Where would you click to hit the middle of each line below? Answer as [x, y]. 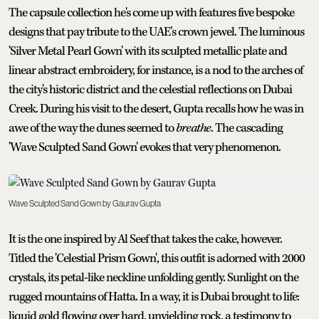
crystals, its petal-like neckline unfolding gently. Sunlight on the [153, 277]
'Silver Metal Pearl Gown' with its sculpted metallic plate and [148, 51]
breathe [193, 128]
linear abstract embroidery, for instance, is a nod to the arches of [156, 70]
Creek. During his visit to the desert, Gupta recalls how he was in [156, 109]
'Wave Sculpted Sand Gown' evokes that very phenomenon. [145, 147]
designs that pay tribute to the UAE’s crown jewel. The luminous [156, 32]
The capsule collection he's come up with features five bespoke [151, 12]
